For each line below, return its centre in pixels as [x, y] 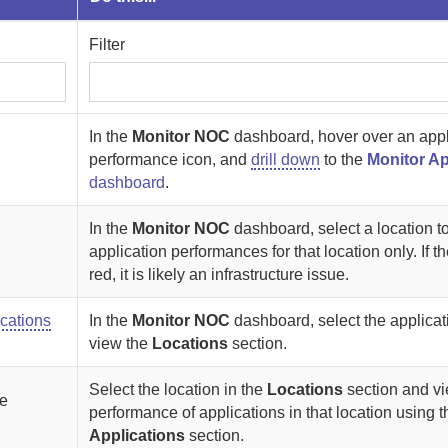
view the [121, 343]
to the [344, 159]
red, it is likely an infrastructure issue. [219, 274]
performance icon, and [170, 159]
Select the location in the [178, 389]
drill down [286, 159]
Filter [107, 44]
